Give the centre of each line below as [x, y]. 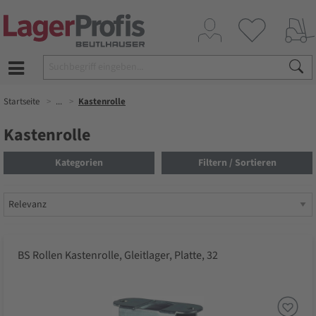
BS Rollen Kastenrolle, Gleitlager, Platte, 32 [118, 256]
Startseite [22, 102]
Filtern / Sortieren [237, 163]
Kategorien [79, 163]
